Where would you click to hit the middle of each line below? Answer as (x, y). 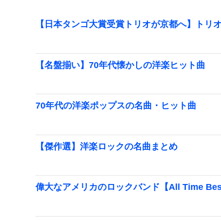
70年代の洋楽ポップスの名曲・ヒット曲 (116, 106)
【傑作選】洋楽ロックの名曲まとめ (107, 146)
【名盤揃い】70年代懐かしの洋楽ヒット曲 (120, 65)
